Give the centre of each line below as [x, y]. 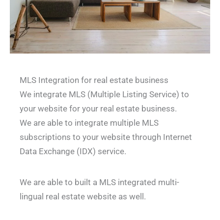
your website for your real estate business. [98, 109]
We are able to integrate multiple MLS [89, 123]
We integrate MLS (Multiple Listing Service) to [104, 95]
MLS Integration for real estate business [94, 80]
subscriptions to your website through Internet [106, 137]
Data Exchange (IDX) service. [73, 151]
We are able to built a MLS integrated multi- [99, 182]
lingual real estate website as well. [83, 197]
